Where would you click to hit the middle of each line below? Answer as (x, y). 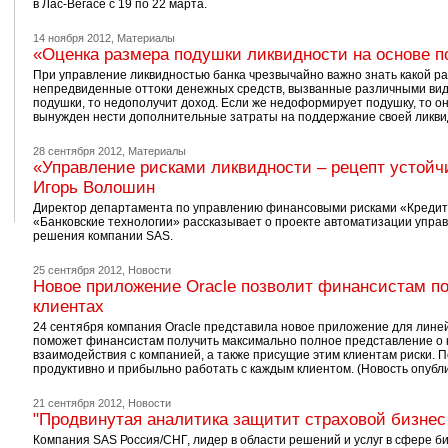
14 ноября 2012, (73, 38)
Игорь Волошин (93, 187)
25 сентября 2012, (78, 270)
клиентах (68, 306)
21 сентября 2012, (78, 403)
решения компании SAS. (102, 236)
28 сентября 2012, (78, 151)
